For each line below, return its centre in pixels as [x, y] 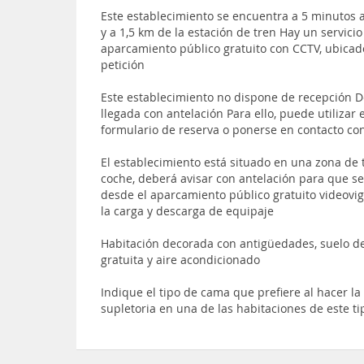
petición [123, 65]
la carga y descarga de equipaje [188, 211]
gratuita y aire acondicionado [181, 260]
